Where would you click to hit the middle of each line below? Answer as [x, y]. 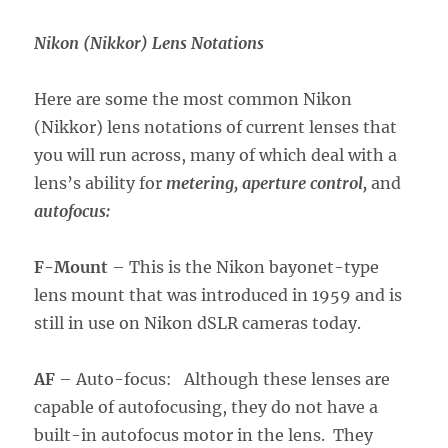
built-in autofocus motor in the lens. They [204, 434]
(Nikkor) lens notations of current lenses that [216, 126]
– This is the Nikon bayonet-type [244, 266]
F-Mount [71, 266]
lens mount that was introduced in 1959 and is [218, 294]
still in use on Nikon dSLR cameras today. [198, 322]
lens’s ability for [100, 182]
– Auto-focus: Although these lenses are [223, 378]
